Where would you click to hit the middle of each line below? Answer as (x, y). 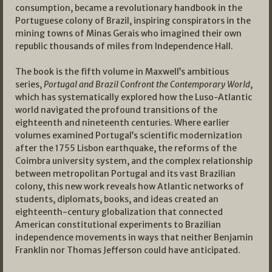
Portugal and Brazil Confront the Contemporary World (147, 85)
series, (29, 85)
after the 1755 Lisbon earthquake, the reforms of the (126, 148)
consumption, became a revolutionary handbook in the (129, 8)
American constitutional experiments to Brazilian (118, 225)
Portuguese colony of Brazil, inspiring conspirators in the (133, 21)
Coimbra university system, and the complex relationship (134, 161)
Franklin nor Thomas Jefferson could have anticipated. (128, 250)
